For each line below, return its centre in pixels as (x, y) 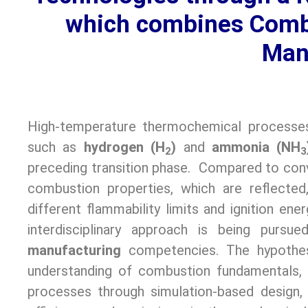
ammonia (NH (253, 147)
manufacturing (74, 251)
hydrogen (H (124, 147)
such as (56, 147)
